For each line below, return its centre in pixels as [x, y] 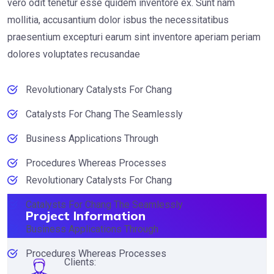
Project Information [86, 215]
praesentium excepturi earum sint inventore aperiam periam [134, 37]
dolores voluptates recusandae [74, 54]
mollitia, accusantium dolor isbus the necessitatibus [118, 20]
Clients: [80, 262]
